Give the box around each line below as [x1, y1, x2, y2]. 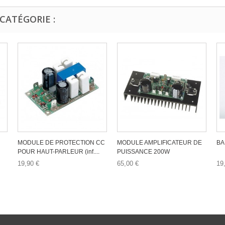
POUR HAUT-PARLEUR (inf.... [18, 148, 99, 155]
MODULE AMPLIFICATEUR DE [117, 139, 202, 146]
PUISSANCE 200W [117, 148, 170, 155]
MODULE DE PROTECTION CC [18, 139, 105, 146]
